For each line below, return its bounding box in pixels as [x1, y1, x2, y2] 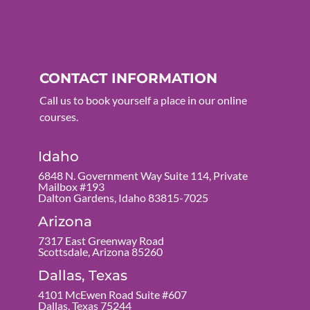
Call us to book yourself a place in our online [39, 93, 247, 107]
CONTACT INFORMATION [39, 70, 217, 87]
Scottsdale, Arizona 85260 [37, 245, 163, 259]
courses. [39, 110, 78, 124]
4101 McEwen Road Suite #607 [37, 288, 187, 302]
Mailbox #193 [37, 180, 104, 194]
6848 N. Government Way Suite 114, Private [37, 169, 248, 183]
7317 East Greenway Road [37, 234, 164, 248]
